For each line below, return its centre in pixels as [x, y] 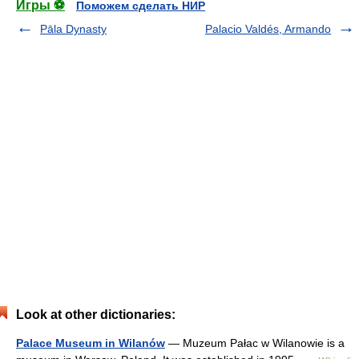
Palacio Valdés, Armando [268, 29]
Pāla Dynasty [73, 29]
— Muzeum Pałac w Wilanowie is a [255, 343]
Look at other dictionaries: [96, 315]
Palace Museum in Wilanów [91, 343]
